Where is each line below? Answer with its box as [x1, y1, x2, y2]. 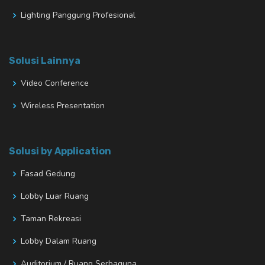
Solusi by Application [9, 146, 111, 157]
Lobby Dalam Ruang [21, 235, 96, 247]
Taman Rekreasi [21, 213, 81, 225]
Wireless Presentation [21, 100, 105, 112]
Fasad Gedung [21, 168, 75, 180]
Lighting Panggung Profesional [21, 9, 135, 21]
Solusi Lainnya [9, 55, 80, 67]
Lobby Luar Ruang [21, 190, 89, 202]
